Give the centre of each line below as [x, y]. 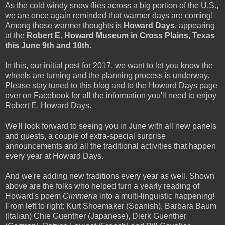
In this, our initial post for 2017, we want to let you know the [109, 65]
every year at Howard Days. [54, 156]
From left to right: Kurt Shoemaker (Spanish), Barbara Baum [111, 206]
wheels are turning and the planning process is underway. [107, 75]
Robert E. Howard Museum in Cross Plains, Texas [121, 35]
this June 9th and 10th [47, 45]
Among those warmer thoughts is [64, 25]
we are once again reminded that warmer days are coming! [109, 15]
